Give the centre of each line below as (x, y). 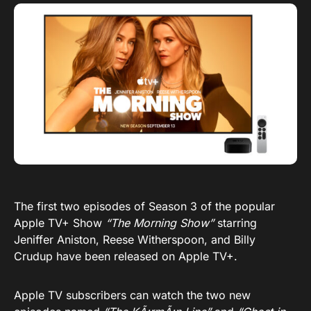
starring (235, 223)
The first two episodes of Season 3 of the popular (144, 207)
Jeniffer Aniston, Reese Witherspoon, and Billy (135, 240)
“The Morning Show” (160, 223)
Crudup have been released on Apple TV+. (126, 257)
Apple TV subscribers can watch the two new (132, 295)
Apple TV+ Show (60, 223)
